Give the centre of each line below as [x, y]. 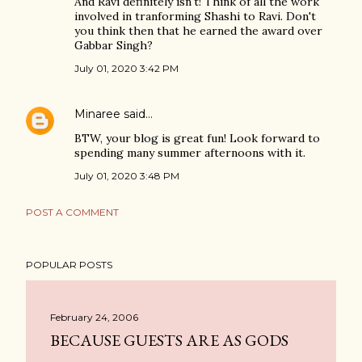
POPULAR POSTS [69, 265]
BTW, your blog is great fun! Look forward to [197, 138]
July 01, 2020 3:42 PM [126, 68]
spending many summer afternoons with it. [190, 153]
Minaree [97, 114]
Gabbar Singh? [114, 45]
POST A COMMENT [72, 212]
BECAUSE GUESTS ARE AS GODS [169, 340]
